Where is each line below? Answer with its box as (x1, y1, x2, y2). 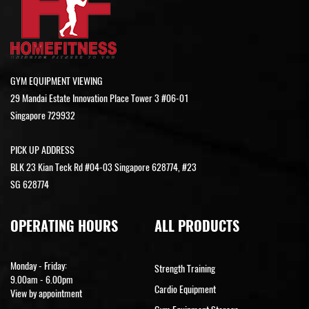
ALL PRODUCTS (154, 216, 239, 235)
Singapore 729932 (10, 108, 75, 122)
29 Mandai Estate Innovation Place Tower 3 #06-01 (10, 91, 189, 105)
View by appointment (10, 286, 82, 300)
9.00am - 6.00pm (10, 272, 73, 286)
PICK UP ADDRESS (10, 143, 74, 157)
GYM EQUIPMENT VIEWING (10, 74, 103, 88)
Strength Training (154, 261, 215, 275)
